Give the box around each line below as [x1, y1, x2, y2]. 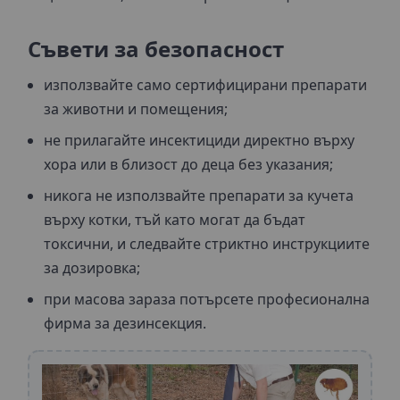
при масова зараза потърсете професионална [44, 288, 370, 309]
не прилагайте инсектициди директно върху [44, 129, 354, 150]
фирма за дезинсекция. [44, 312, 206, 333]
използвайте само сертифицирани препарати [44, 74, 367, 95]
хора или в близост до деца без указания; [44, 154, 333, 174]
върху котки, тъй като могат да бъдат [44, 209, 305, 229]
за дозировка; [44, 257, 140, 278]
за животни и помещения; [44, 98, 228, 119]
